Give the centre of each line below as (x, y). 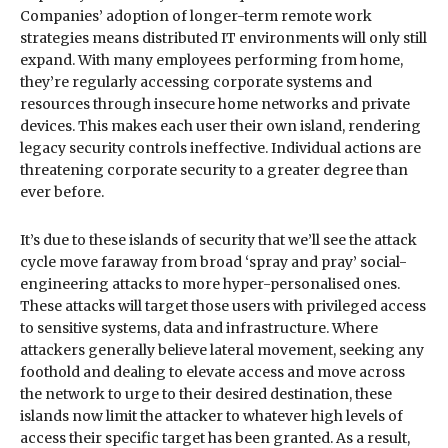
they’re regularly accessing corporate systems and (196, 81)
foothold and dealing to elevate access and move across (212, 371)
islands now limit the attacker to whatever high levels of (211, 415)
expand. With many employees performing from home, (211, 59)
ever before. (62, 191)
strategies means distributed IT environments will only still (223, 37)
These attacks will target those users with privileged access (223, 305)
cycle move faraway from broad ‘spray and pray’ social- (213, 261)
